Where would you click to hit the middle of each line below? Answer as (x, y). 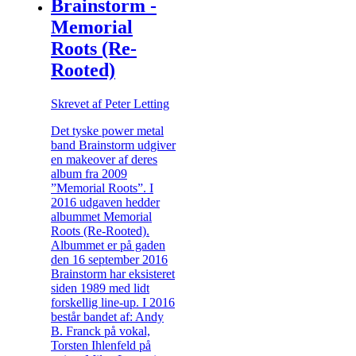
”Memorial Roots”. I (102, 188)
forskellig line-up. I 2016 (113, 302)
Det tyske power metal (107, 130)
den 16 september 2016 (109, 259)
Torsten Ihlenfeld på (101, 345)
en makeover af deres (104, 159)
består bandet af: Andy (107, 316)
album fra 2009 (89, 173)
